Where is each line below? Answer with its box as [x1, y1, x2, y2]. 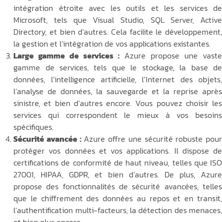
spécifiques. [13, 121, 54, 133]
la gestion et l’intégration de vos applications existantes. [13, 38, 211, 50]
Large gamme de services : [13, 50, 120, 62]
